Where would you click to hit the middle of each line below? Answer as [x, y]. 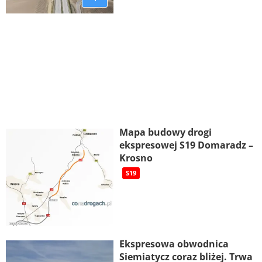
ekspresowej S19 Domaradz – [186, 145]
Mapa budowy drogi [165, 132]
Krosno [136, 158]
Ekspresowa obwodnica [174, 244]
